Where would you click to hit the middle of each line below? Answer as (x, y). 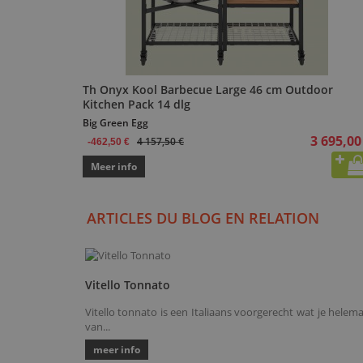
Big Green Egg (115, 123)
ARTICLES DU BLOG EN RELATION (203, 218)
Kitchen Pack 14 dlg (137, 105)
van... (97, 327)
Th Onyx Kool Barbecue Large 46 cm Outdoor (208, 90)
